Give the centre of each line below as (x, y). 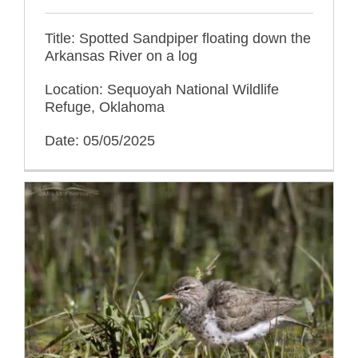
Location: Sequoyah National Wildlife (162, 89)
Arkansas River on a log (121, 56)
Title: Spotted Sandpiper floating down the (178, 38)
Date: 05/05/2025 (100, 140)
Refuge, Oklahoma (105, 107)
